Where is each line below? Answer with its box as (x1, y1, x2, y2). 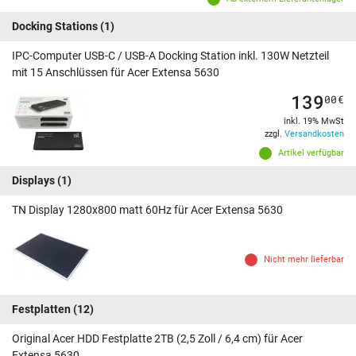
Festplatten (12, 303, 71, 316)
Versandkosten (284, 129, 344, 140)
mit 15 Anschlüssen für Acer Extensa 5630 (12, 66, 219, 79)
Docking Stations (12, 20, 98, 33)
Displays (12, 174, 55, 188)
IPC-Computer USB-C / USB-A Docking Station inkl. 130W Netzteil (12, 49, 329, 63)
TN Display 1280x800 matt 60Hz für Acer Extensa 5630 (12, 203, 283, 217)
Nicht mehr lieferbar (264, 254, 344, 265)
